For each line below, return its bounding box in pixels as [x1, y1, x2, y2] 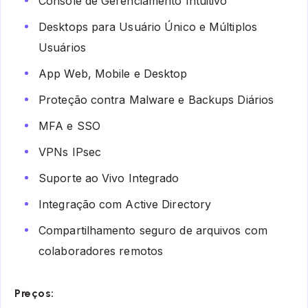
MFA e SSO [38, 119, 100, 133]
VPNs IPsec [38, 145, 101, 159]
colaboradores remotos [38, 244, 164, 258]
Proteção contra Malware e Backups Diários [38, 93, 274, 107]
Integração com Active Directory [38, 197, 212, 212]
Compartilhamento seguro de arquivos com [38, 223, 267, 238]
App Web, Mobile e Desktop [38, 67, 188, 81]
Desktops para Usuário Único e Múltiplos [38, 20, 257, 34]
